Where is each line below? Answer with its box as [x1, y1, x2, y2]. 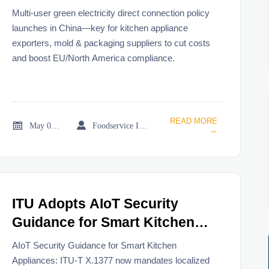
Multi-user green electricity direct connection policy [12, 7, 210, 18]
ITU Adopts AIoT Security [12, 196, 179, 212]
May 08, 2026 [51, 120, 60, 130]
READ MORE [169, 116, 217, 125]
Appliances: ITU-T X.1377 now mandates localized [12, 255, 210, 265]
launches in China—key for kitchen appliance [12, 22, 189, 33]
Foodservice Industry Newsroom [139, 120, 148, 130]
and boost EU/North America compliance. [12, 52, 175, 63]
